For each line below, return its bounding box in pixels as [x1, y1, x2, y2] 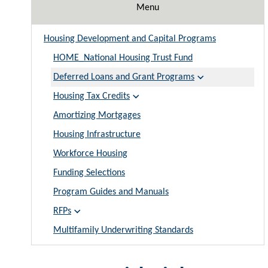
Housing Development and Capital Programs [44, 34, 216, 44]
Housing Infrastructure [53, 130, 141, 140]
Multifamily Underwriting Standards [53, 226, 193, 236]
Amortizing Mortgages [53, 111, 141, 121]
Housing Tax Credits [53, 92, 130, 102]
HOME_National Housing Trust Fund [53, 53, 193, 63]
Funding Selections [53, 168, 125, 178]
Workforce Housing [53, 149, 127, 159]
